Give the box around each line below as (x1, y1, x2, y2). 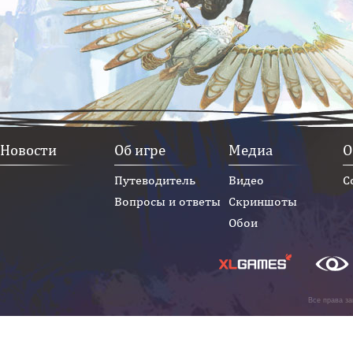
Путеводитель (114, 173, 195, 188)
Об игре (114, 141, 165, 158)
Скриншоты (229, 194, 297, 209)
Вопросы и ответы (114, 194, 221, 209)
